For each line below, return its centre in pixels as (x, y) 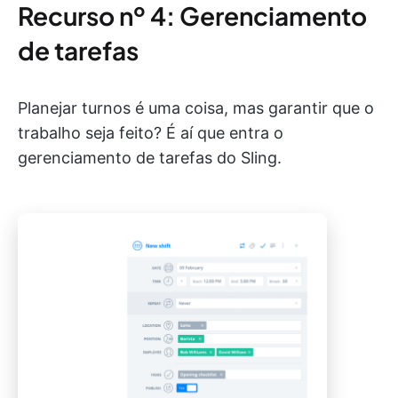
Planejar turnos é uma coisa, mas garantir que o (196, 107)
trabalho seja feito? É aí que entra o (151, 132)
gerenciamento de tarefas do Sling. (150, 157)
